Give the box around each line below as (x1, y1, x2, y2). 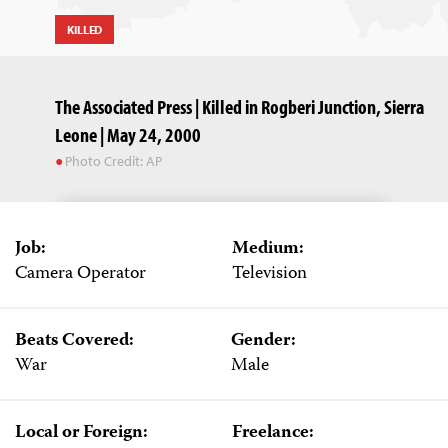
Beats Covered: (15, 326, 134, 356)
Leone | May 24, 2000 (55, 121, 201, 147)
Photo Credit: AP (65, 151, 163, 170)
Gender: (230, 326, 296, 356)
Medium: (231, 234, 304, 264)
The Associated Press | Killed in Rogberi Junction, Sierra (55, 93, 424, 119)
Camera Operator (15, 259, 146, 289)
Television (231, 259, 307, 289)
